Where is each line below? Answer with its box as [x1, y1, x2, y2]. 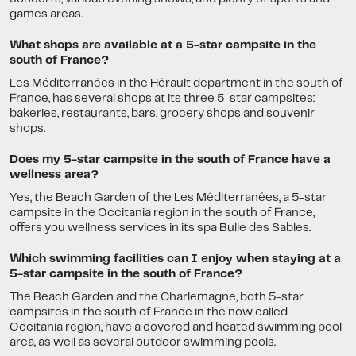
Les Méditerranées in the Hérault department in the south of [10, 78, 343, 90]
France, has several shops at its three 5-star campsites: [10, 93, 315, 105]
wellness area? [10, 169, 99, 181]
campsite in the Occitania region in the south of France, [10, 207, 315, 219]
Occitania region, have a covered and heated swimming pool [10, 322, 342, 334]
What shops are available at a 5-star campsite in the [10, 40, 316, 52]
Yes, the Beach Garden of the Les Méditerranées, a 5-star [10, 192, 327, 204]
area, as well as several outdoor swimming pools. [10, 337, 276, 349]
